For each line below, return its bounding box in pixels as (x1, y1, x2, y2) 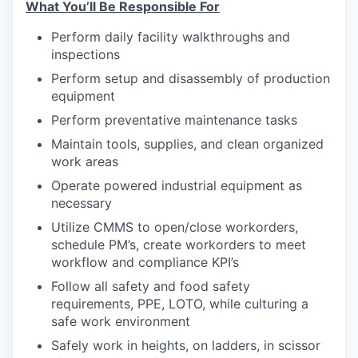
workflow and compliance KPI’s (51, 254, 239, 271)
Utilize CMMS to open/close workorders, (51, 219, 298, 236)
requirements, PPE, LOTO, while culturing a (51, 296, 308, 312)
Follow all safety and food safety (51, 278, 250, 295)
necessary (51, 195, 112, 212)
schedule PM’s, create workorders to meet (51, 237, 306, 253)
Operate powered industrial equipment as (51, 177, 302, 194)
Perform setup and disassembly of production (51, 70, 330, 87)
